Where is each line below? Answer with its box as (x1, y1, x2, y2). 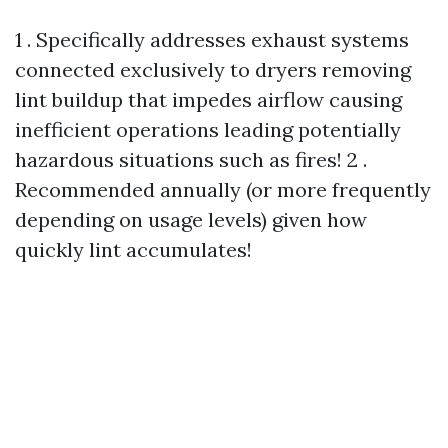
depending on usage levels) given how (15, 207, 367, 233)
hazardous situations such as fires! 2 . (15, 147, 367, 173)
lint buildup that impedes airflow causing (15, 87, 402, 113)
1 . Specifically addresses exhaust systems (15, 27, 409, 53)
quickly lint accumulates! (15, 237, 252, 263)
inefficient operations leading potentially (15, 117, 401, 143)
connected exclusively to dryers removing (15, 57, 411, 83)
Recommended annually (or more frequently (15, 177, 431, 203)
